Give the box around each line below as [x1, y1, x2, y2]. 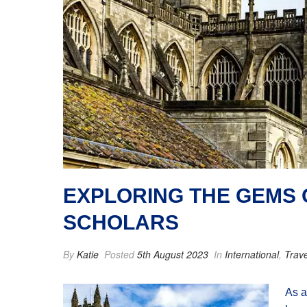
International [225, 247, 279, 261]
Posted [101, 247, 137, 261]
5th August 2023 [137, 247, 208, 261]
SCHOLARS [63, 211, 179, 234]
